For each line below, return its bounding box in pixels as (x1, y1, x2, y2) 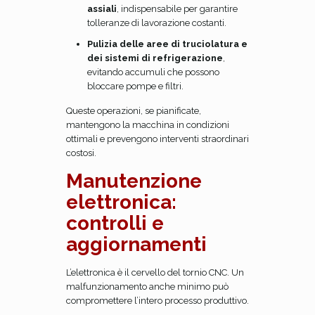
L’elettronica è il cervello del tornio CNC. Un (66, 267, 244, 278)
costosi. (66, 148, 96, 158)
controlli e (66, 212, 164, 235)
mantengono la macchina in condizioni (66, 120, 229, 130)
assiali (87, 4, 117, 14)
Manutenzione (66, 169, 202, 193)
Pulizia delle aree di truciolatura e (87, 39, 247, 49)
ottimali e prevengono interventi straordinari (66, 134, 249, 144)
